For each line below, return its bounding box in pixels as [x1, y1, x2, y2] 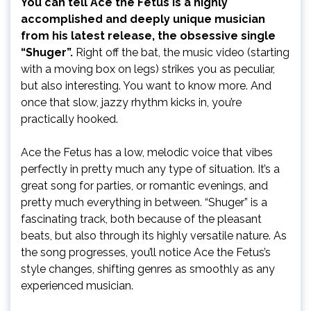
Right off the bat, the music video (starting [76, 45, 289, 59]
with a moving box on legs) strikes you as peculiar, [21, 62, 275, 76]
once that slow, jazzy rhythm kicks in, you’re [21, 95, 242, 109]
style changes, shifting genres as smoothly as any [21, 262, 275, 276]
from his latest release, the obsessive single [21, 28, 276, 42]
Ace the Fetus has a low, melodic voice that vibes [21, 145, 273, 159]
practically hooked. [21, 112, 118, 126]
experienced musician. [21, 278, 133, 292]
